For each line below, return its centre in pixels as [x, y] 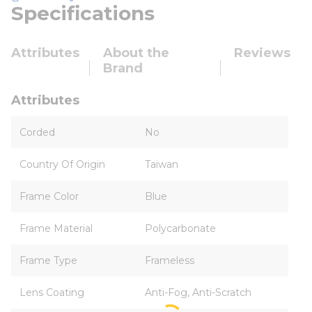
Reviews [262, 53]
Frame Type [48, 260]
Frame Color [49, 196]
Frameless [170, 260]
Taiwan [162, 164]
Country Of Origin [62, 164]
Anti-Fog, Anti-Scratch [198, 292]
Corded [37, 132]
